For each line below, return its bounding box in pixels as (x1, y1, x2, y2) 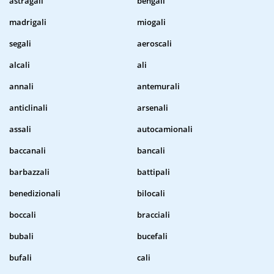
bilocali (137, 188, 165, 199)
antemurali (137, 81, 180, 92)
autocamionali (137, 124, 193, 135)
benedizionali (9, 188, 61, 199)
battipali (137, 166, 170, 178)
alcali (9, 59, 30, 71)
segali (9, 38, 31, 50)
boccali (9, 209, 36, 221)
